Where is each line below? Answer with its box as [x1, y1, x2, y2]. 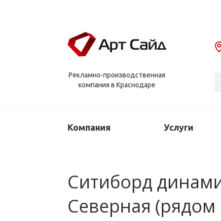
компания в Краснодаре [78, 81, 155, 89]
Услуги [164, 122, 194, 132]
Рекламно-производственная [69, 71, 165, 79]
